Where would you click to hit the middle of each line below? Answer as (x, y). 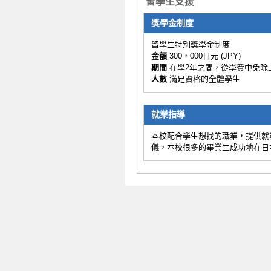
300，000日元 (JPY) (204, 56)
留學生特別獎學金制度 (191, 44)
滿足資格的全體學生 (204, 79)
